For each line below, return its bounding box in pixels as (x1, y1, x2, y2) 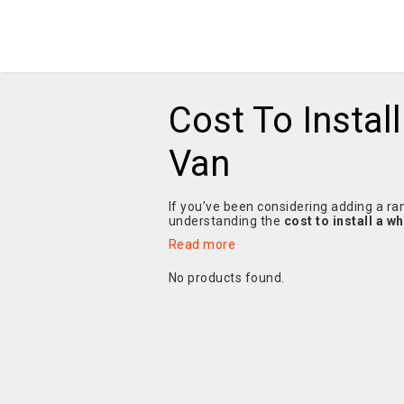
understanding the (168, 214, 284, 228)
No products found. (168, 271, 285, 285)
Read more (168, 237, 236, 252)
